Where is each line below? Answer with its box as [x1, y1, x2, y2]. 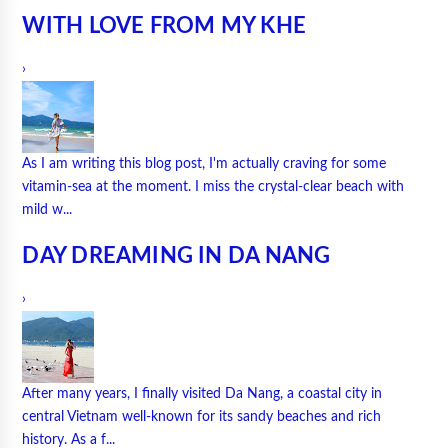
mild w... [22, 203, 73, 217]
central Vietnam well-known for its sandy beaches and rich [22, 410, 382, 424]
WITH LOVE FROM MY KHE [22, 15, 307, 37]
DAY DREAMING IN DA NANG [22, 245, 331, 267]
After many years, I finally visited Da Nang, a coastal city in [22, 387, 383, 401]
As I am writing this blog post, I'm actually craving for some [22, 157, 387, 171]
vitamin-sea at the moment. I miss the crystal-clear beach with [22, 180, 405, 194]
